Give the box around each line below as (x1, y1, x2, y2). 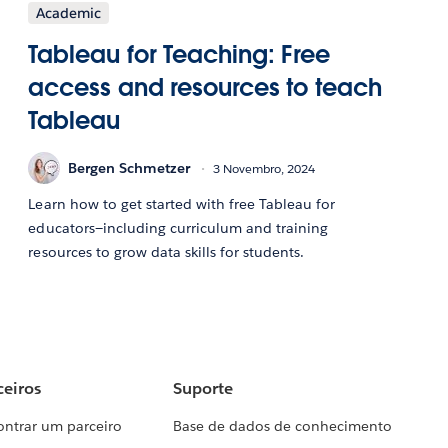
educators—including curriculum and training (28, 219, 329, 238)
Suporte (172, 378, 233, 400)
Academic (36, 4, 102, 23)
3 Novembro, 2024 (213, 159, 316, 177)
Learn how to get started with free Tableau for (28, 195, 336, 214)
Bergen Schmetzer (68, 158, 191, 177)
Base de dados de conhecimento (172, 417, 393, 436)
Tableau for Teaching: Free (28, 39, 330, 71)
